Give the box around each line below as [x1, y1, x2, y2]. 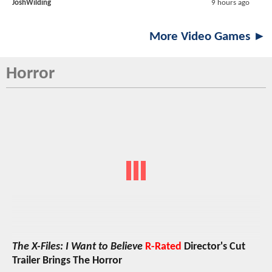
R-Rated [145, 240, 182, 253]
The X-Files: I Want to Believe [12, 240, 143, 253]
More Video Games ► [149, 30, 266, 44]
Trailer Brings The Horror [12, 254, 122, 267]
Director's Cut [182, 240, 245, 253]
